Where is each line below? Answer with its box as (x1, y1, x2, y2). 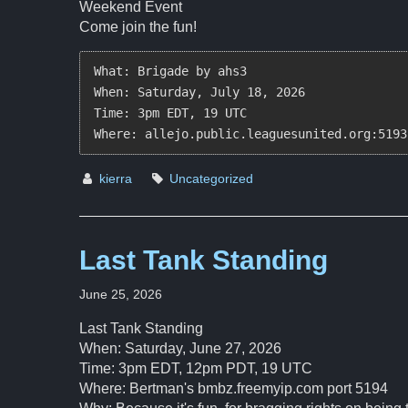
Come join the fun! (79, 19, 197, 35)
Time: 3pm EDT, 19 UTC (94, 106, 261, 120)
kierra (99, 171, 132, 186)
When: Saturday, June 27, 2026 (79, 341, 281, 356)
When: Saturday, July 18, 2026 (94, 85, 320, 99)
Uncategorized (169, 171, 253, 186)
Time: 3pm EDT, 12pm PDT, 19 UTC (79, 361, 312, 376)
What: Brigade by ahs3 (94, 64, 261, 78)
